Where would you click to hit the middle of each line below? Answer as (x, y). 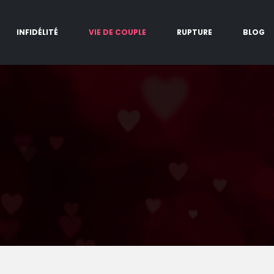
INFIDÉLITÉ (37, 32)
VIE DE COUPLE (117, 32)
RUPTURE (194, 32)
